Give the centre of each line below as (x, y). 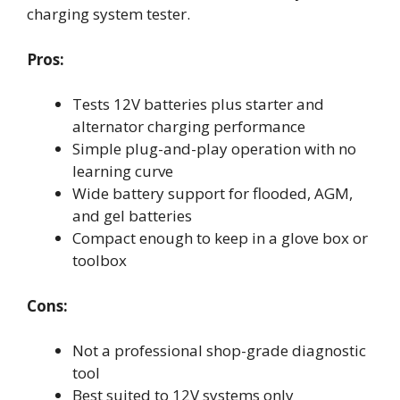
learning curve (123, 171)
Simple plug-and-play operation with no (214, 149)
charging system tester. (108, 14)
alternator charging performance (189, 126)
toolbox (100, 260)
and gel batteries (132, 216)
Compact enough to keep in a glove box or (220, 238)
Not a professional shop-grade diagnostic (219, 350)
